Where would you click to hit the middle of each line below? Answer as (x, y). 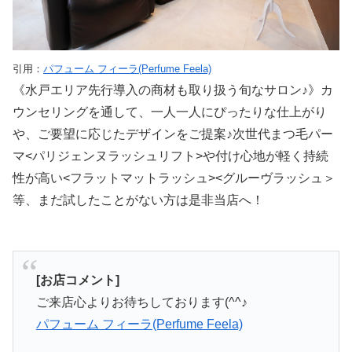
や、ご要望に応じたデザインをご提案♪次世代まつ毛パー (173, 134)
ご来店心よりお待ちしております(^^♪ (141, 302)
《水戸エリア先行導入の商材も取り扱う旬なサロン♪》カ (173, 90)
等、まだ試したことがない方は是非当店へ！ (138, 200)
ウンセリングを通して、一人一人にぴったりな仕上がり (170, 112)
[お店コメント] (77, 280)
